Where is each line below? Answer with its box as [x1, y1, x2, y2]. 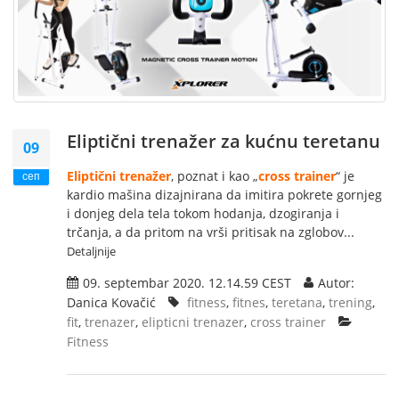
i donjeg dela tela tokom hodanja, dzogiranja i [67, 205, 339, 223]
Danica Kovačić [67, 294, 156, 312]
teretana [272, 294, 322, 312]
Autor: [318, 274, 354, 292]
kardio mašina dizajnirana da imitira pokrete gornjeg [67, 186, 382, 204]
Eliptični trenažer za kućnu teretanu [67, 129, 380, 154]
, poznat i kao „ [171, 167, 258, 185]
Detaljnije [67, 243, 116, 260]
